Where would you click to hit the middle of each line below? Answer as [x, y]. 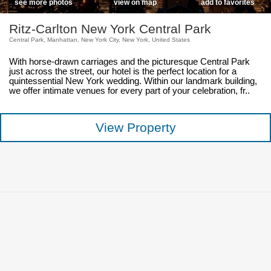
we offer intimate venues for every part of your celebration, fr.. [129, 91]
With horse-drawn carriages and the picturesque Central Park [129, 62]
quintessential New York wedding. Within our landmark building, [133, 81]
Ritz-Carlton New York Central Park [110, 29]
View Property [135, 128]
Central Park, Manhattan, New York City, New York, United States [99, 40]
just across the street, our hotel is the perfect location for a [122, 72]
